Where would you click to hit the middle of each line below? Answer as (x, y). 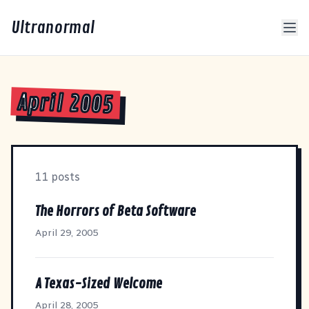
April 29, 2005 (67, 232)
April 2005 (65, 104)
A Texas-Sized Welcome (99, 283)
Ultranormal (53, 28)
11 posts (58, 177)
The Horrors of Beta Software (116, 211)
